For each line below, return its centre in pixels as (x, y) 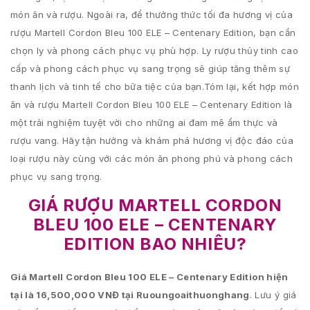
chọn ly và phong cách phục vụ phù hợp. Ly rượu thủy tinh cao (155, 51)
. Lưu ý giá (273, 295)
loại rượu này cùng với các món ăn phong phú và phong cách (152, 158)
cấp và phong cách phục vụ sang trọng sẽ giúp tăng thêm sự (150, 69)
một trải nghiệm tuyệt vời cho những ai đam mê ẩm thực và (144, 122)
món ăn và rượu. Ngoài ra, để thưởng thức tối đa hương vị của (152, 15)
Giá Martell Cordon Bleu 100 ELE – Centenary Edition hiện (149, 277)
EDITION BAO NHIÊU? (155, 244)
